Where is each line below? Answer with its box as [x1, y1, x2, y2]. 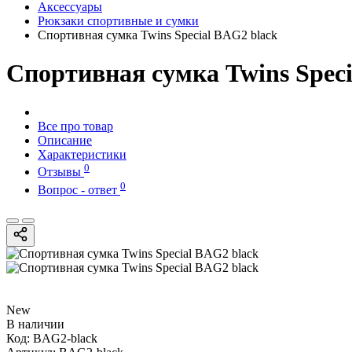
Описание [38, 133, 92, 147]
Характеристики [38, 147, 126, 161]
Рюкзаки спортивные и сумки [38, 14, 199, 27]
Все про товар [38, 119, 113, 133]
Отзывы [38, 165, 84, 179]
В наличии [6, 317, 64, 331]
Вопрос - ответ [38, 182, 120, 196]
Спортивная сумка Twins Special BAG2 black [38, 28, 277, 42]
